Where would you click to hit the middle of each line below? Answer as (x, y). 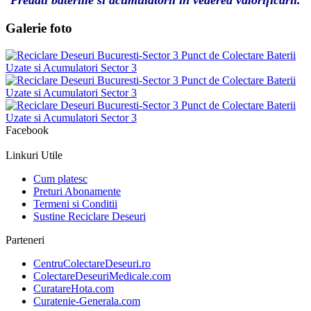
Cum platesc (60, 178)
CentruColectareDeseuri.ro (92, 263)
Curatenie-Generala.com (87, 301)
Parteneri (25, 239)
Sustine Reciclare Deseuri (90, 216)
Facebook (27, 130)
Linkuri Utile (34, 155)
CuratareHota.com (74, 288)
